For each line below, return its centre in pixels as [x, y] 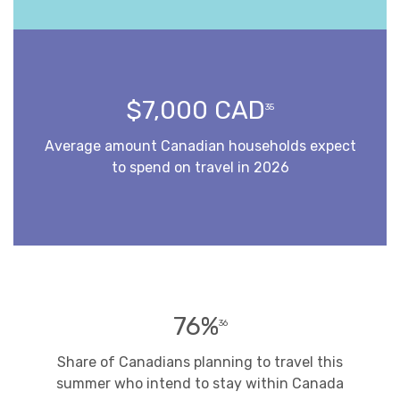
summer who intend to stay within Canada [200, 383]
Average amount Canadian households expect [200, 146]
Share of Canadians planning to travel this [200, 362]
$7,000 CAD [196, 110]
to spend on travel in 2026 [200, 167]
